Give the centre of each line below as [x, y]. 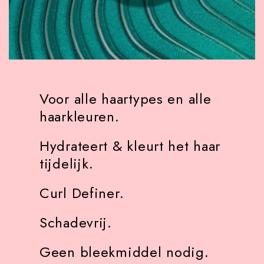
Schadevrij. [78, 222]
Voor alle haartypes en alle [126, 98]
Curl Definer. [84, 193]
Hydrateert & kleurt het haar [130, 146]
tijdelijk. [69, 163]
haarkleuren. [82, 116]
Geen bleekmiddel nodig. [127, 252]
